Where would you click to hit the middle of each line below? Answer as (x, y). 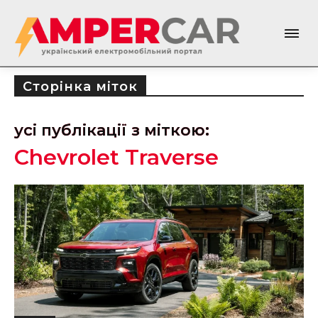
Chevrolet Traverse (116, 157)
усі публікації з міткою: (112, 130)
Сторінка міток (80, 86)
